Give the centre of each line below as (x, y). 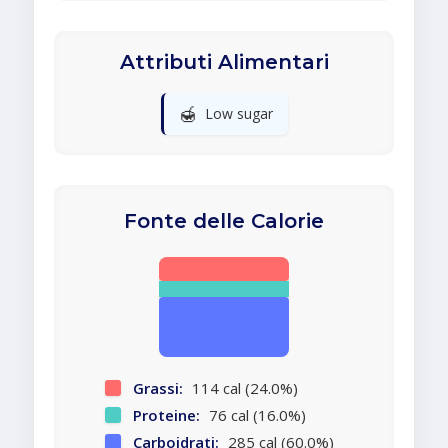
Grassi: (157, 388)
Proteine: (166, 415)
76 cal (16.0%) (255, 415)
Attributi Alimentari (224, 62)
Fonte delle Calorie (224, 221)
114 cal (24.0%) (242, 388)
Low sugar (238, 114)
